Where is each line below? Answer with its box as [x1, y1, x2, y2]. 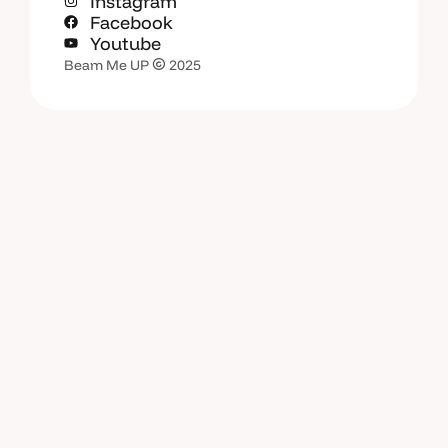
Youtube [90, 31, 161, 55]
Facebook [90, 10, 173, 34]
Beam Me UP [64, 55, 149, 74]
